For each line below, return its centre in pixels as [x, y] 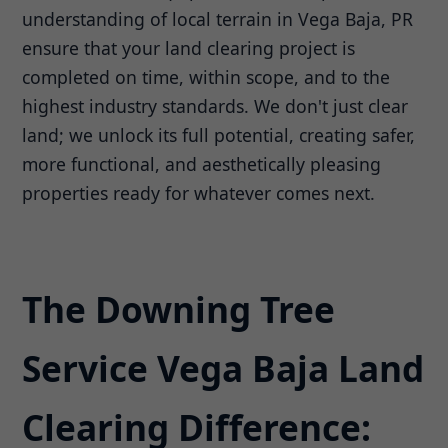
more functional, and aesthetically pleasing [202, 164]
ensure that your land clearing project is [189, 48]
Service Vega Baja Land [223, 368]
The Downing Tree [179, 309]
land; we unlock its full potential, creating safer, [219, 135]
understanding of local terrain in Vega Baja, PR [218, 19]
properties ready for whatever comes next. [199, 193]
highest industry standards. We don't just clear [215, 106]
